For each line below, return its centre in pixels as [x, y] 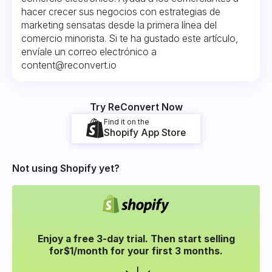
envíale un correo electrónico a [89, 52]
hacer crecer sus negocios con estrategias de [121, 12]
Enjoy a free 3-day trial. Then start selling [136, 239]
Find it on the [127, 122]
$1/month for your [107, 251]
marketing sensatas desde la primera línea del [119, 25]
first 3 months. [186, 251]
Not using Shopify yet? [66, 169]
